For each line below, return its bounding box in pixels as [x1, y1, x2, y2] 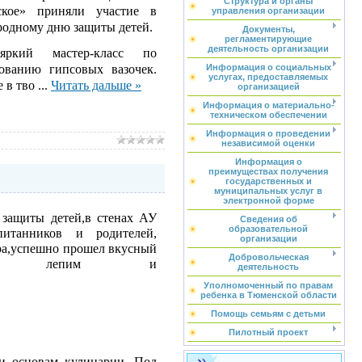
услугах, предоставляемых [208, 72, 328, 82]
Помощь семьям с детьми [211, 309, 326, 318]
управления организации [212, 6, 325, 15]
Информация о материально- [202, 100, 335, 110]
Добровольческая [228, 252, 309, 262]
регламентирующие [225, 34, 312, 44]
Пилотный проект [229, 327, 308, 337]
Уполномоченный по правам [204, 280, 333, 290]
